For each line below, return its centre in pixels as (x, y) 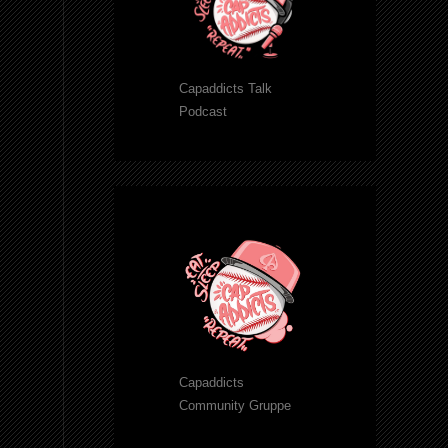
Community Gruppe (235, 406)
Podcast (203, 111)
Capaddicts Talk (225, 88)
